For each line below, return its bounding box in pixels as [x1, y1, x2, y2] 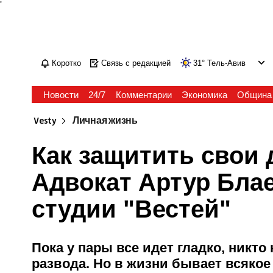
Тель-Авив [207, 58, 246, 68]
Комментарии [115, 90, 172, 100]
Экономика [181, 90, 227, 100]
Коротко [52, 58, 82, 68]
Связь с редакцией [101, 58, 171, 68]
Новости [43, 90, 79, 100]
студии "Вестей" [32, 196, 232, 222]
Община [236, 90, 272, 100]
